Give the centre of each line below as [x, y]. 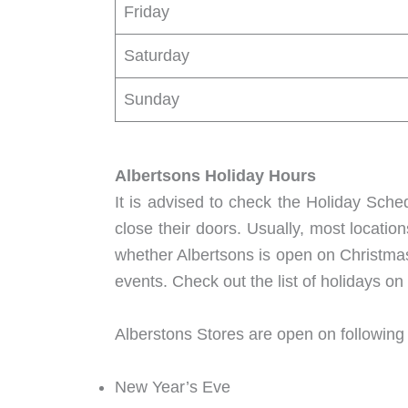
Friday [147, 12]
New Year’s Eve [173, 387]
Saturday [157, 56]
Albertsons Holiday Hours [215, 176]
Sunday [152, 100]
